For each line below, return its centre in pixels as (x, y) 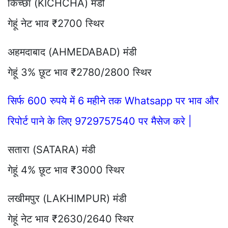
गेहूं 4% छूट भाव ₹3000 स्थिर (66, 170)
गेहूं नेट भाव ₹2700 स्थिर (56, 23)
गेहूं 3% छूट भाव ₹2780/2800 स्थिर (80, 72)
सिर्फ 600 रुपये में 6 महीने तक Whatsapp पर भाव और (113, 101)
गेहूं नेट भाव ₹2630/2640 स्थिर (71, 219)
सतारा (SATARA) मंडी (52, 149)
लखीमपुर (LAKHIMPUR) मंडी (67, 198)
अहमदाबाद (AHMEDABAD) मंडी (72, 52)
